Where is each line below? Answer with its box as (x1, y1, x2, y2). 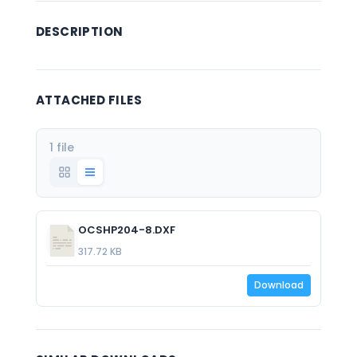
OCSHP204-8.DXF (77, 222, 175, 237)
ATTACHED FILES (35, 92, 143, 108)
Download (254, 278, 304, 292)
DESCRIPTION (35, 23, 124, 40)
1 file (49, 139, 74, 155)
